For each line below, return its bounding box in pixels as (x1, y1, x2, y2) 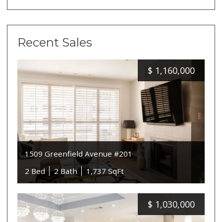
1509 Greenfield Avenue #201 (25, 149, 133, 159)
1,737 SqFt (86, 166, 124, 176)
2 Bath (54, 166, 78, 176)
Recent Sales (17, 35, 93, 50)
